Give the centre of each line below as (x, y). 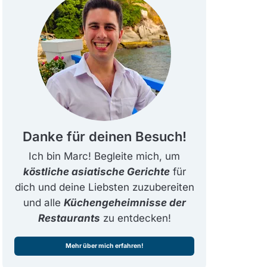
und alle (43, 203)
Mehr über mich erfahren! (104, 246)
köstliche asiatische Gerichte (96, 172)
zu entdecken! (135, 218)
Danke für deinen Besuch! (104, 136)
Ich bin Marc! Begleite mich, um (104, 156)
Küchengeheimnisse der (125, 203)
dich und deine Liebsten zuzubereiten (104, 187)
